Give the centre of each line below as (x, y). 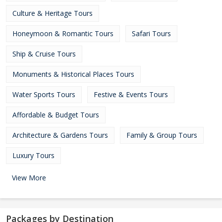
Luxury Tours (33, 155)
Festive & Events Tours (131, 94)
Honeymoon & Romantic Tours (63, 33)
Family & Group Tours (162, 135)
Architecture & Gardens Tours (60, 135)
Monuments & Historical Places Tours (73, 74)
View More (29, 178)
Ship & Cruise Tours (44, 54)
